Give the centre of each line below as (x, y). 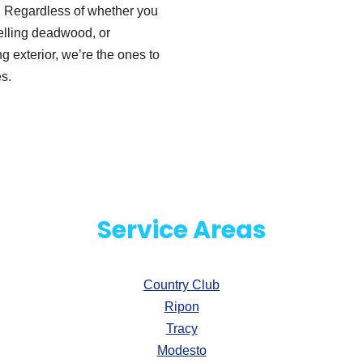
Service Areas (181, 231)
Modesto (181, 351)
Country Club (181, 285)
